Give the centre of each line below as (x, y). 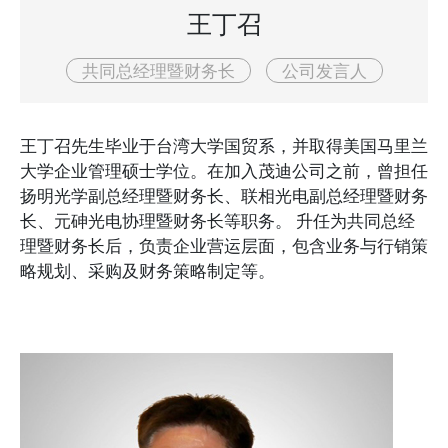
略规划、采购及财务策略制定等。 (147, 270)
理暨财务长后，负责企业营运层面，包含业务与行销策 (224, 245)
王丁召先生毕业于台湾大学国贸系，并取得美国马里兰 (224, 145)
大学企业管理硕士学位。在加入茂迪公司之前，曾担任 (224, 170)
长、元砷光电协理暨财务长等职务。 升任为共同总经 (217, 220)
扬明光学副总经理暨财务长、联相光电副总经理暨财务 (224, 195)
